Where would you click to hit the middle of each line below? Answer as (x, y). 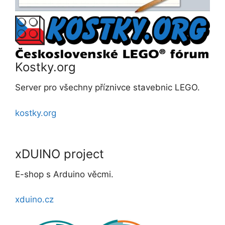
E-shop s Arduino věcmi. (64, 174)
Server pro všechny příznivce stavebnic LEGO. (107, 88)
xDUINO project (60, 154)
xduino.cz (34, 200)
